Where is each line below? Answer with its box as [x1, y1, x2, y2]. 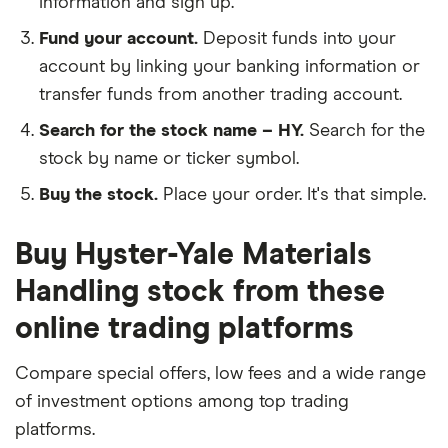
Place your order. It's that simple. [163, 185, 426, 204]
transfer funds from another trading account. [39, 85, 402, 104]
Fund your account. [39, 29, 198, 48]
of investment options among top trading [15, 392, 349, 411]
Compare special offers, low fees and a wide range [15, 364, 426, 383]
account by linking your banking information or [39, 57, 420, 76]
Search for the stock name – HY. [39, 121, 304, 140]
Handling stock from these [15, 276, 385, 307]
